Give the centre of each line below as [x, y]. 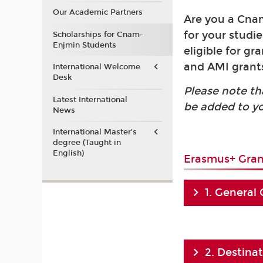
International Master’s [95, 132]
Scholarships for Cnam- [98, 34]
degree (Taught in [87, 143]
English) [68, 153]
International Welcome [96, 67]
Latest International [90, 100]
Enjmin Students [84, 45]
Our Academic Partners [97, 12]
